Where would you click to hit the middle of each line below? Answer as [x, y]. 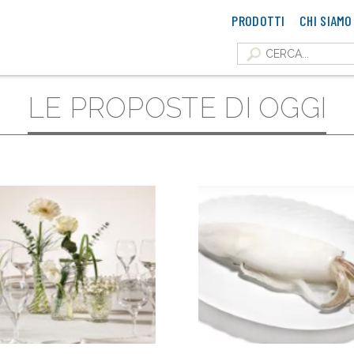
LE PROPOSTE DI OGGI [177, 108]
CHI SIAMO [326, 21]
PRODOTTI [258, 21]
